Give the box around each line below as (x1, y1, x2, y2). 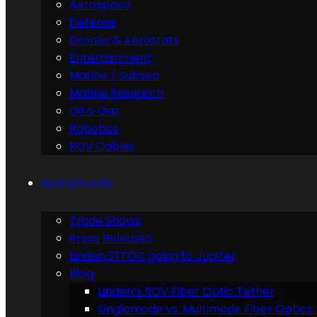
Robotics (69, 120, 118, 137)
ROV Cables (69, 138, 135, 154)
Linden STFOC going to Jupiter (69, 248, 236, 264)
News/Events (41, 175, 114, 191)
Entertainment (69, 50, 151, 66)
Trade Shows (69, 212, 141, 229)
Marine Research (69, 85, 163, 101)
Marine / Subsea (69, 67, 159, 83)
